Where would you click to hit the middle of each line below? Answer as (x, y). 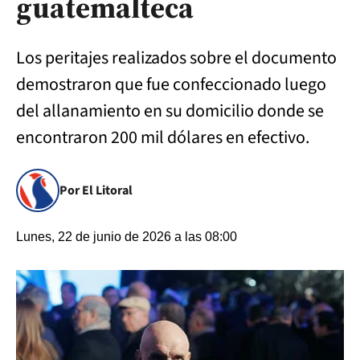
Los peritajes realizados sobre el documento (176, 58)
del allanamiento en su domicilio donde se (170, 111)
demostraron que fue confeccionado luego (171, 84)
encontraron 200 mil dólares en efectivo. (163, 137)
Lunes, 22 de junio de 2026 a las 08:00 (127, 237)
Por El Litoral (96, 190)
